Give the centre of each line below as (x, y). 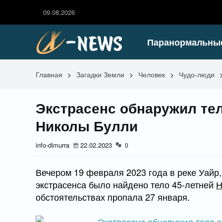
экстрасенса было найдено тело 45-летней (126, 184)
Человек (152, 74)
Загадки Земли (100, 74)
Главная (49, 74)
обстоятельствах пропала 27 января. (113, 197)
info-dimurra (53, 145)
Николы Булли (87, 126)
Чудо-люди (197, 74)
